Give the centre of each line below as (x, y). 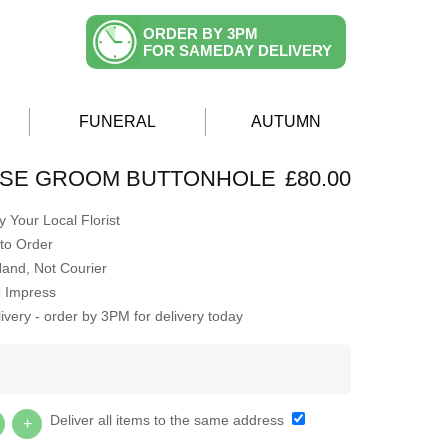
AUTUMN (286, 122)
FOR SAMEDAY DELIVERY (237, 50)
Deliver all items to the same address (168, 420)
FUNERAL (117, 122)
